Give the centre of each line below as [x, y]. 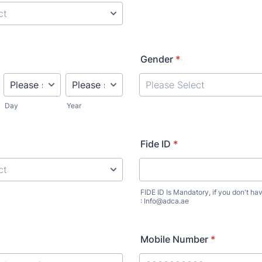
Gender [157, 59]
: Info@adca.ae [165, 201]
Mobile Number [174, 239]
